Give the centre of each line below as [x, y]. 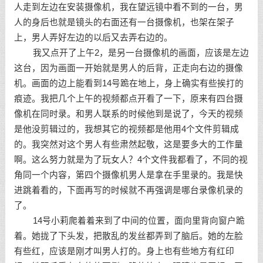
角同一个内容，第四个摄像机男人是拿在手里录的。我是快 [128, 175]
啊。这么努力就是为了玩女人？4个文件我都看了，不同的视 [131, 160]
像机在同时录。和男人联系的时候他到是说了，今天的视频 [128, 114]
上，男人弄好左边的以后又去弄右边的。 [93, 38]
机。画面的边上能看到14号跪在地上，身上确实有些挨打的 [129, 83]
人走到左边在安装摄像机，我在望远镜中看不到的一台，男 [128, 7]
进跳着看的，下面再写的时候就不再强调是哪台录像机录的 [128, 190]
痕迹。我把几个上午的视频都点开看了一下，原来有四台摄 [128, 99]
